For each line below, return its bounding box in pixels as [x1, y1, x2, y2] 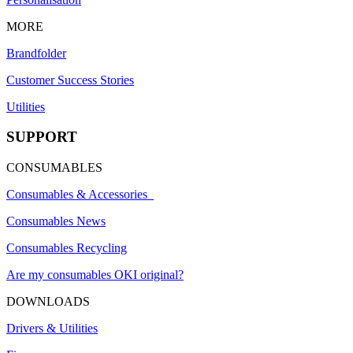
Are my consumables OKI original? [6, 268, 184, 282]
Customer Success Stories [6, 72, 134, 87]
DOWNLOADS [6, 295, 90, 309]
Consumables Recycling [6, 241, 127, 255]
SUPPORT [6, 128, 77, 146]
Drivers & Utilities [6, 321, 98, 336]
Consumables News [6, 214, 106, 229]
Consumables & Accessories [6, 188, 154, 202]
